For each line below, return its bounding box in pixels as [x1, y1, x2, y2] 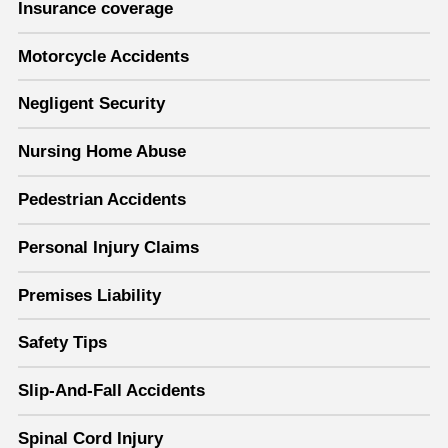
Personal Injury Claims [18, 237, 199, 257]
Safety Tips [18, 333, 107, 353]
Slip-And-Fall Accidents [18, 381, 205, 401]
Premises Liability [18, 285, 161, 305]
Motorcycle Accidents [18, 46, 189, 66]
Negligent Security [18, 94, 165, 114]
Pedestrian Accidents [18, 190, 186, 210]
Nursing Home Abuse [18, 142, 186, 162]
